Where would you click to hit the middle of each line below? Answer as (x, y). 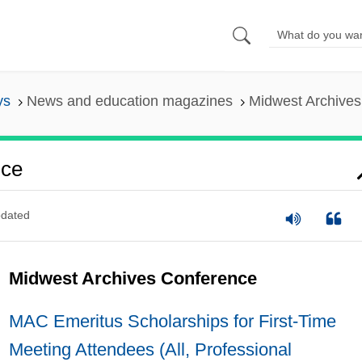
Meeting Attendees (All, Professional (150, 349)
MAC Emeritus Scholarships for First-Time (172, 321)
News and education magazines (129, 101)
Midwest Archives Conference (133, 278)
